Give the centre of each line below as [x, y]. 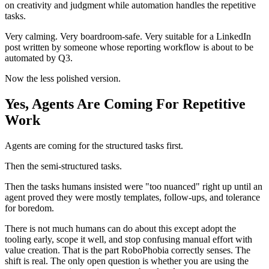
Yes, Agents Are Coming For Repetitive [125, 104]
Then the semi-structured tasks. [63, 166]
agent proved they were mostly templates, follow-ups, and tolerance [132, 197]
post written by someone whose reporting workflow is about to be [129, 47]
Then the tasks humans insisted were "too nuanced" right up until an [134, 186]
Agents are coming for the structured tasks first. [94, 145]
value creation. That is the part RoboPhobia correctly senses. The [128, 250]
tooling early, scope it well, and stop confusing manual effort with [128, 239]
